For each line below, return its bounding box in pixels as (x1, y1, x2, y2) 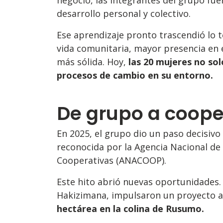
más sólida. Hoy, (57, 55, 128, 68)
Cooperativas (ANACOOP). (57, 154, 166, 167)
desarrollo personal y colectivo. (57, 7, 191, 19)
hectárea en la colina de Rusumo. (57, 203, 204, 215)
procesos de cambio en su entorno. (57, 69, 213, 81)
